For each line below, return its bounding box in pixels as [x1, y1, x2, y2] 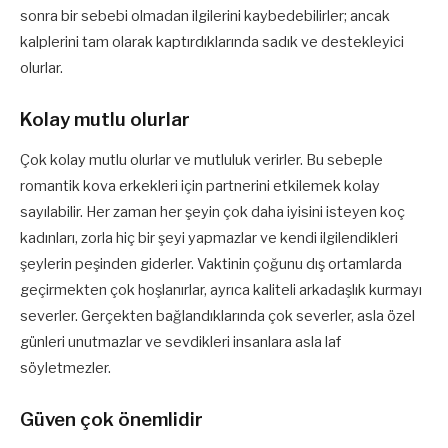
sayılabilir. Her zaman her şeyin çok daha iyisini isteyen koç [20, 203, 405, 221]
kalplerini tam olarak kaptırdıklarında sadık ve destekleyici [20, 33, 404, 52]
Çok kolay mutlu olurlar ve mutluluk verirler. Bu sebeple [20, 151, 383, 169]
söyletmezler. [20, 359, 111, 377]
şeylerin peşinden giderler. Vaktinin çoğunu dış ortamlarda [20, 255, 402, 273]
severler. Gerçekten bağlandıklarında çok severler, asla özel [20, 307, 415, 325]
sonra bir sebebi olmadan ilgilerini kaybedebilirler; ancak [20, 7, 390, 26]
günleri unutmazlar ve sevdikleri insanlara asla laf [20, 333, 341, 351]
